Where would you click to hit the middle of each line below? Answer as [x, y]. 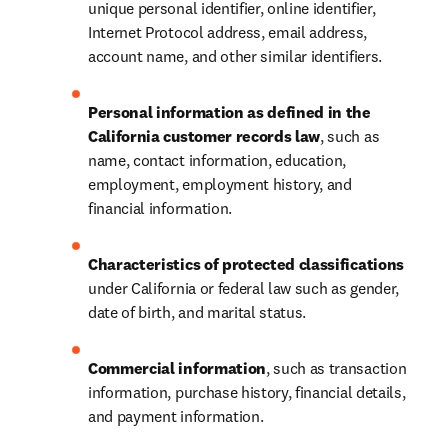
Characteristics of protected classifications [246, 264]
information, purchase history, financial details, [247, 392]
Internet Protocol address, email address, [227, 32]
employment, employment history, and [220, 184]
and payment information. [176, 416]
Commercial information [177, 368]
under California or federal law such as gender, [243, 288]
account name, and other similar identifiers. [235, 56]
